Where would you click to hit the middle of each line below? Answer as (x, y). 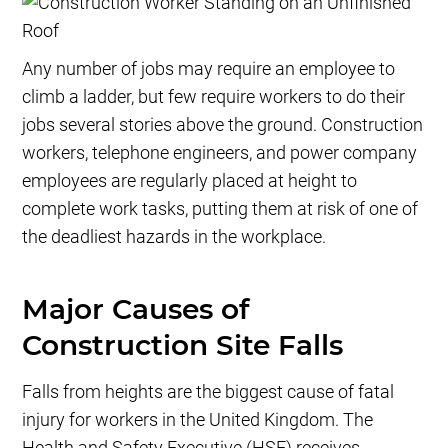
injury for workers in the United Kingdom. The (198, 420)
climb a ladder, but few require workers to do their (214, 97)
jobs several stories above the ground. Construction (223, 125)
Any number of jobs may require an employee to (209, 69)
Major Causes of (136, 309)
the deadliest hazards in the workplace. (174, 237)
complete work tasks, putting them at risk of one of (220, 209)
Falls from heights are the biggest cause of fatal (208, 392)
